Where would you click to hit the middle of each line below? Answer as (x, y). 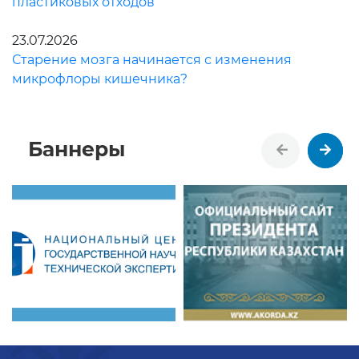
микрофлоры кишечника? (100, 79)
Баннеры (77, 149)
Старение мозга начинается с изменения (152, 60)
